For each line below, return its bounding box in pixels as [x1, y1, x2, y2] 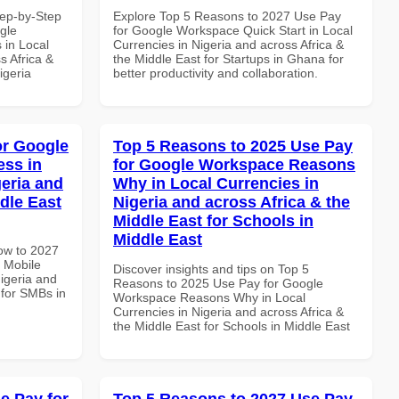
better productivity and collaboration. [113, 65, 318, 80]
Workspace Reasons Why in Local [113, 289, 305, 305]
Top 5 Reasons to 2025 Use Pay [113, 136, 353, 155]
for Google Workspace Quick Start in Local [113, 22, 353, 37]
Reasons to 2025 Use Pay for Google [113, 275, 323, 290]
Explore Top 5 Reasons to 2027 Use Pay [113, 8, 341, 23]
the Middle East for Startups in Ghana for [113, 51, 344, 66]
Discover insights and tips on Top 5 [113, 261, 309, 276]
